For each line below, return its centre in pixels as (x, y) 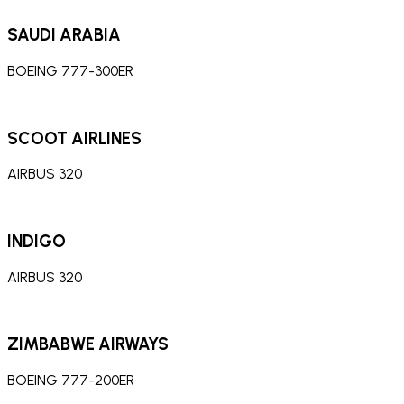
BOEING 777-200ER (71, 381)
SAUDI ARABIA (64, 35)
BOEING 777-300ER (70, 70)
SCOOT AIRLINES (74, 138)
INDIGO (37, 241)
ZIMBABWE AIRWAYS (88, 344)
